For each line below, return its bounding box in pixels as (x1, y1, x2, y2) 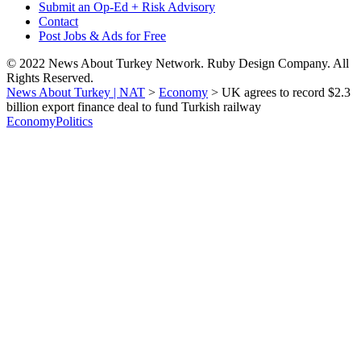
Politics (56, 114, 93, 128)
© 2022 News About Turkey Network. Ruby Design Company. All (6, 56, 349, 70)
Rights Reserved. (6, 71, 93, 85)
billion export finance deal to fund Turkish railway (6, 100, 261, 114)
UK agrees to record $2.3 (222, 85, 351, 99)
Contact (39, 15, 78, 28)
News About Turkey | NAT (6, 85, 145, 99)
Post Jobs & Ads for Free (39, 29, 166, 43)
